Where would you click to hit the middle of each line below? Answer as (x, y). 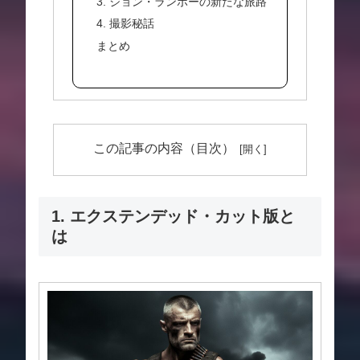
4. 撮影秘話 (125, 24)
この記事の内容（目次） (164, 148)
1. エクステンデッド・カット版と (173, 216)
